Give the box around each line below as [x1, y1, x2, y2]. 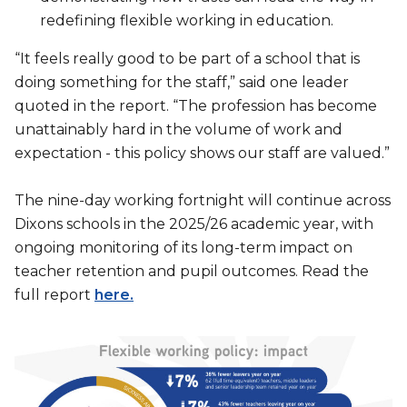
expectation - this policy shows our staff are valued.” [15, 144, 390, 162]
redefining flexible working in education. [40, 12, 333, 29]
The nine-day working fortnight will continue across [15, 192, 391, 209]
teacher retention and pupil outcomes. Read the [15, 263, 369, 280]
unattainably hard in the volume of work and [15, 121, 342, 138]
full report [15, 286, 94, 303]
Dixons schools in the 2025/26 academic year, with [15, 215, 373, 233]
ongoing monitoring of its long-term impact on [15, 239, 352, 256]
